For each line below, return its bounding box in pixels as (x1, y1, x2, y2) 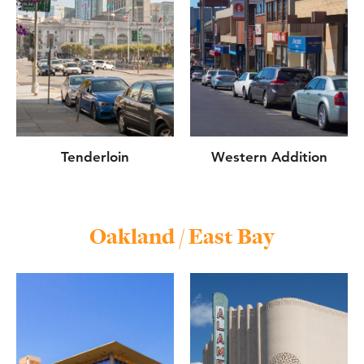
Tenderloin (61, 148, 129, 165)
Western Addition (210, 148, 327, 165)
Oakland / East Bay (89, 221, 275, 251)
